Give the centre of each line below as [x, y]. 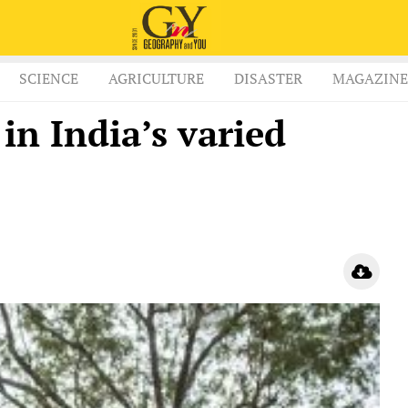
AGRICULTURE [156, 79]
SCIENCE [49, 79]
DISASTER [268, 79]
